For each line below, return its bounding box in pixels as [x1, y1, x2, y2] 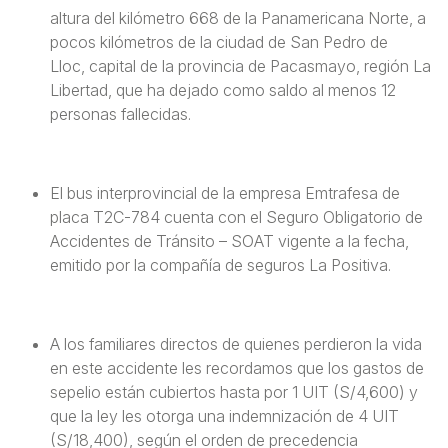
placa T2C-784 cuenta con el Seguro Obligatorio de [50, 207, 423, 227]
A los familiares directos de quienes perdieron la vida [50, 334, 422, 354]
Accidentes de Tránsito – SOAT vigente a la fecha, [50, 231, 409, 251]
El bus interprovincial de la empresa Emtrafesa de [50, 183, 400, 203]
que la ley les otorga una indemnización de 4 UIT [50, 406, 399, 426]
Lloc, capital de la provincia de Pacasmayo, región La [50, 56, 431, 76]
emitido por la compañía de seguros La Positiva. [50, 255, 391, 275]
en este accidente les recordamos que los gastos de [50, 358, 424, 378]
